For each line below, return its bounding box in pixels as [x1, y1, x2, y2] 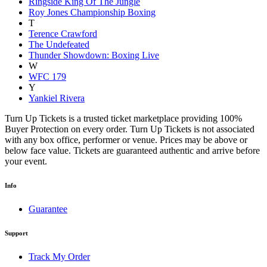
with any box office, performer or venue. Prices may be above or [5, 134, 247, 145]
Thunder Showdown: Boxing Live [29, 49, 159, 60]
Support [5, 229, 28, 237]
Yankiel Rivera [29, 92, 85, 103]
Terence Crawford [29, 28, 97, 39]
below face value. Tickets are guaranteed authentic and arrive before [5, 145, 260, 156]
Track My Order [29, 251, 90, 262]
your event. [5, 156, 47, 166]
